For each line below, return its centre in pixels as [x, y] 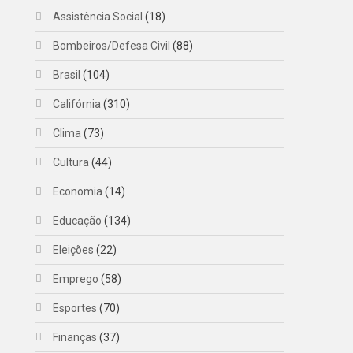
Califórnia [77, 104]
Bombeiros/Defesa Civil [112, 46]
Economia [78, 191]
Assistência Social [98, 17]
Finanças [75, 337]
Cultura [71, 162]
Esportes [75, 308]
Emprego [76, 279]
